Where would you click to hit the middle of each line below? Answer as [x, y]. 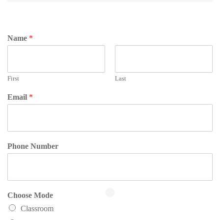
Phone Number [33, 146]
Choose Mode [30, 195]
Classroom [37, 209]
